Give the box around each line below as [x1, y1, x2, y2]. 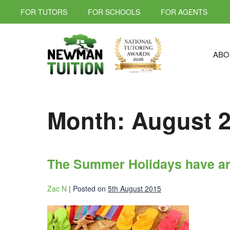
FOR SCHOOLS [88, 7, 140, 17]
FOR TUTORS [21, 7, 67, 17]
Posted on [73, 183, 106, 194]
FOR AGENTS [161, 7, 207, 17]
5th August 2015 [108, 183, 161, 194]
